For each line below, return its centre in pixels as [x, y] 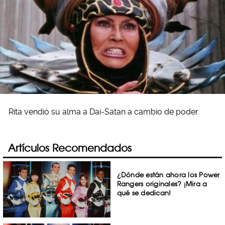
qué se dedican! [144, 193]
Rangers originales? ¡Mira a [162, 184]
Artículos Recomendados [70, 148]
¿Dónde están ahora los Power [168, 175]
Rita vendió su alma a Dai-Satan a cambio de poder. [104, 111]
